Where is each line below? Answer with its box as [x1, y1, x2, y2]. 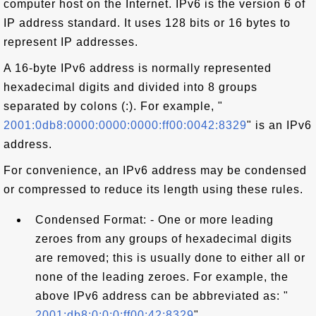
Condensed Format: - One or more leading [35, 214, 274, 226]
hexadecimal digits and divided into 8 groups [4, 81, 257, 93]
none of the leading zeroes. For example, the [35, 271, 288, 283]
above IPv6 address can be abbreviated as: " [35, 290, 288, 302]
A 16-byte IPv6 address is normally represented [4, 62, 272, 74]
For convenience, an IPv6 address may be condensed [4, 164, 307, 176]
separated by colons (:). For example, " [4, 100, 223, 112]
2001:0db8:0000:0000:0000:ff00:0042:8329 [4, 119, 247, 131]
